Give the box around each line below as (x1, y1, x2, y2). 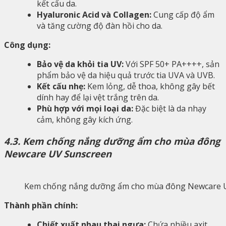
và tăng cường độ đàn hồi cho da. (37, 20, 162, 32)
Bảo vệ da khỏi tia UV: (37, 59, 124, 70)
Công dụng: (4, 39, 50, 51)
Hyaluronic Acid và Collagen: (37, 9, 151, 21)
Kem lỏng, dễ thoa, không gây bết (85, 81, 215, 92)
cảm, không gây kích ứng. (37, 114, 133, 126)
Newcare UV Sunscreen (4, 147, 111, 160)
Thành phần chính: (4, 199, 78, 211)
